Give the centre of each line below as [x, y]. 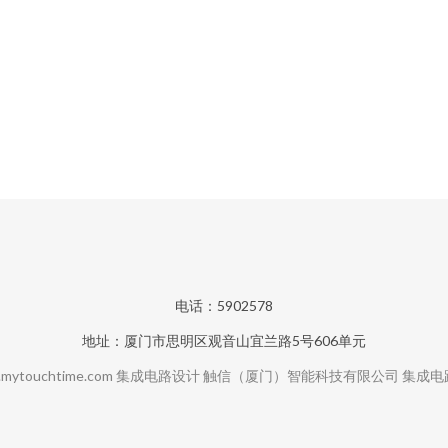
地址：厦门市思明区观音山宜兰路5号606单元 [224, 340]
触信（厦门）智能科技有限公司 [301, 375]
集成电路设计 [158, 375]
